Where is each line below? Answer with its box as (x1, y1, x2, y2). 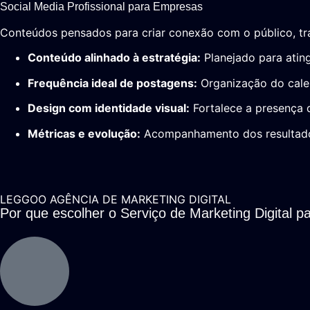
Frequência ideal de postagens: (28, 75, 197, 90)
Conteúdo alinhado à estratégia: (28, 51, 201, 65)
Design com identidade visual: (28, 101, 190, 116)
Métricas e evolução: (28, 126, 140, 140)
